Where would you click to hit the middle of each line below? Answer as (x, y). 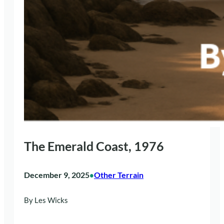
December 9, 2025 (57, 174)
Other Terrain (119, 174)
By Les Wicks (46, 200)
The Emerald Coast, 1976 (94, 146)
